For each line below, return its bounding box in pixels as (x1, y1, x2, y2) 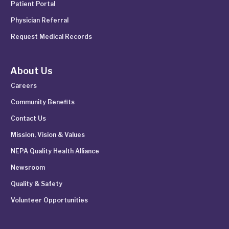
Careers (11, 82, 37, 90)
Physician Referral (11, 16, 68, 25)
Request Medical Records (11, 33, 92, 41)
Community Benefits (11, 98, 75, 106)
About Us (10, 65, 53, 77)
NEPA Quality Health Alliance (11, 147, 99, 155)
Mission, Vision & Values (11, 131, 85, 139)
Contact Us (11, 114, 46, 123)
